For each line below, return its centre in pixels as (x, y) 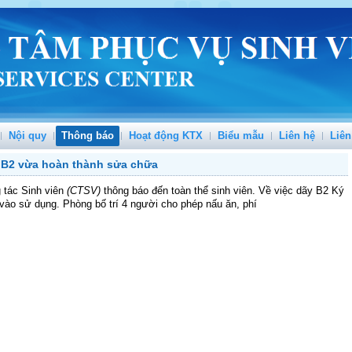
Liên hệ (297, 136)
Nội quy (27, 136)
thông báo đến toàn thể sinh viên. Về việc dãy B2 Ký (224, 191)
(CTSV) (85, 191)
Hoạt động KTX (166, 136)
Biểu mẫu (241, 136)
